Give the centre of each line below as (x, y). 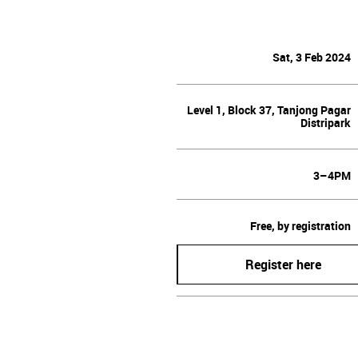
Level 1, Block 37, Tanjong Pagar (269, 110)
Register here (284, 264)
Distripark (326, 123)
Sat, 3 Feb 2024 (312, 58)
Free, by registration (301, 226)
